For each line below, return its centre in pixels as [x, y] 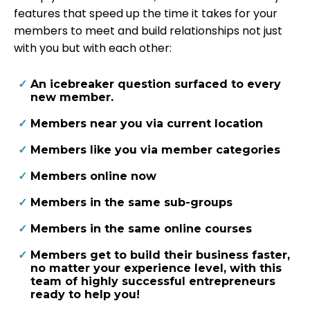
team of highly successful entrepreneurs [153, 282]
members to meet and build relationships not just [148, 31]
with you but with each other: [93, 48]
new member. [72, 98]
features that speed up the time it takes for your [146, 14]
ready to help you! [85, 295]
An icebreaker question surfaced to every [155, 84]
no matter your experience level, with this [156, 268]
